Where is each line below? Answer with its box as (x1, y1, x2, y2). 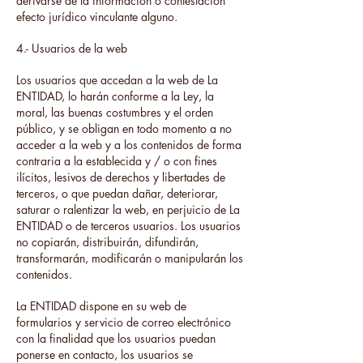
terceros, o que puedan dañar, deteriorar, (16, 186, 218, 201)
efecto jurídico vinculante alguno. (16, 9, 177, 24)
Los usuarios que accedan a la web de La (16, 72, 218, 88)
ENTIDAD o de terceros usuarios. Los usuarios (16, 218, 241, 233)
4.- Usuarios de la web (16, 41, 127, 56)
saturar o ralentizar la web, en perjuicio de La (16, 202, 240, 217)
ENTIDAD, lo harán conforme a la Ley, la (16, 88, 214, 104)
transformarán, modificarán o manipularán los (16, 250, 243, 266)
